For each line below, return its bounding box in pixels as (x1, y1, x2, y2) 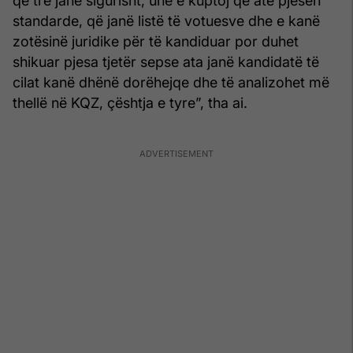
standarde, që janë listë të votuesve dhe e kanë (13, 12, 320, 29)
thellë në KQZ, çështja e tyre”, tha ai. (13, 94, 247, 111)
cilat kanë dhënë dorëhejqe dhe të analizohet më (13, 73, 329, 91)
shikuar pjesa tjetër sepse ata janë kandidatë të (13, 53, 319, 70)
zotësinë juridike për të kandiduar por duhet (13, 32, 299, 50)
